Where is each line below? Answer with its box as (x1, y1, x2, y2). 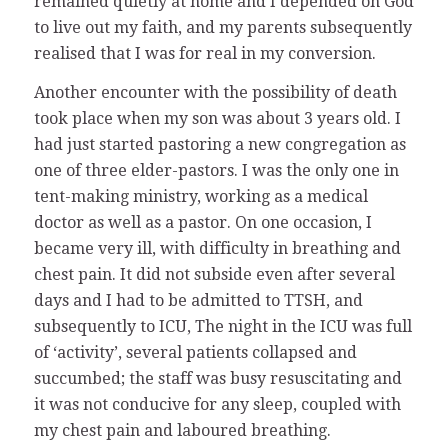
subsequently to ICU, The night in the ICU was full (33, 317, 412, 337)
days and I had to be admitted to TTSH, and (33, 291, 363, 311)
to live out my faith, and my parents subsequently (33, 17, 412, 37)
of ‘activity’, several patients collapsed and (33, 343, 357, 363)
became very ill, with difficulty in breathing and (33, 239, 401, 259)
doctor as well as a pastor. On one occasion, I (33, 213, 372, 233)
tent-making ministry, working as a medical (33, 187, 368, 207)
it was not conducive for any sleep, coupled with (33, 395, 401, 415)
